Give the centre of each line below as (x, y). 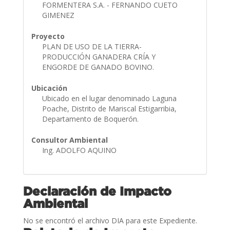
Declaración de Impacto (97, 191)
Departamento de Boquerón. (91, 119)
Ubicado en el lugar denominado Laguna (109, 98)
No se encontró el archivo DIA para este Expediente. (110, 220)
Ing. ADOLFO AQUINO (80, 150)
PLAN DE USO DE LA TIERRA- (92, 46)
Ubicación (49, 88)
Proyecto (48, 36)
